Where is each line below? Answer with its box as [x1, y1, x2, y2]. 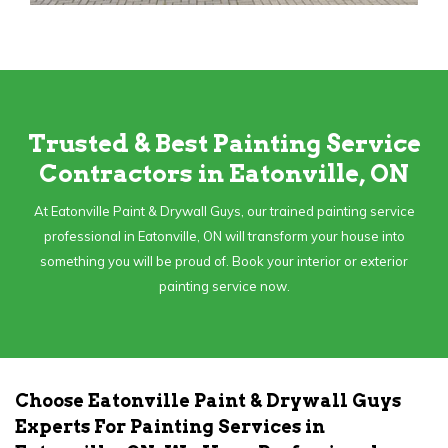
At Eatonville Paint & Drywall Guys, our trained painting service [33, 202, 415, 219]
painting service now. [158, 277, 290, 294]
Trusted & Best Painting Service [27, 128, 421, 158]
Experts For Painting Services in [15, 415, 325, 437]
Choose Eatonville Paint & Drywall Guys [15, 389, 401, 411]
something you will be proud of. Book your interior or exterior [40, 252, 408, 269]
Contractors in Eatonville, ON [39, 158, 409, 188]
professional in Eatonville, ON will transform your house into [43, 227, 405, 244]
